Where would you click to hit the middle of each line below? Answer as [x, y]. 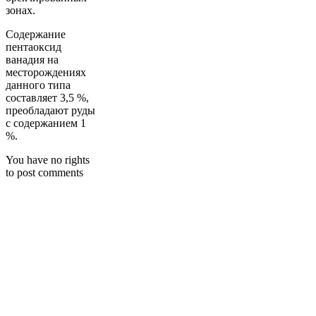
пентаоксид [34, 47]
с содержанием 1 [46, 123]
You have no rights [48, 159]
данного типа [38, 85]
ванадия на [32, 59]
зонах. [20, 10]
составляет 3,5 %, [47, 97]
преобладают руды [50, 110]
